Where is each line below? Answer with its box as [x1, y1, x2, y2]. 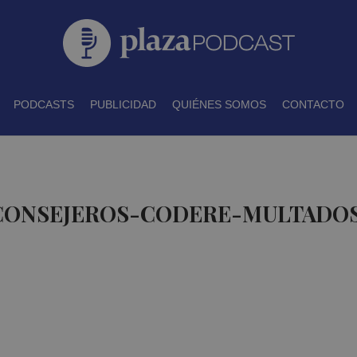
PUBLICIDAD [89, 98, 156, 111]
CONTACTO [281, 98, 344, 111]
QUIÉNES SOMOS [171, 98, 266, 111]
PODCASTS [13, 98, 74, 111]
